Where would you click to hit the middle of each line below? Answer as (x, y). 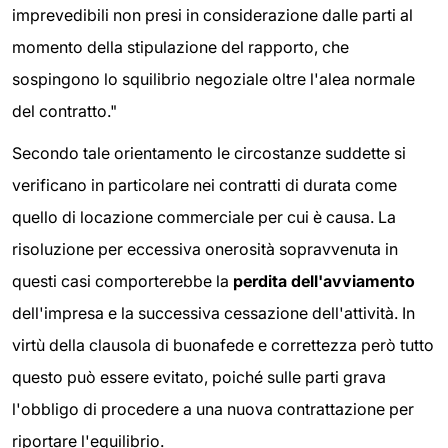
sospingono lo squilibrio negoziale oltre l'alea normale (213, 79)
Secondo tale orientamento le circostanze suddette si (209, 152)
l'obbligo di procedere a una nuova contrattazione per (213, 408)
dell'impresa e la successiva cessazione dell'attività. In (213, 312)
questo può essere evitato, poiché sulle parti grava (199, 376)
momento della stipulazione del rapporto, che (180, 47)
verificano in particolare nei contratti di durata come (204, 184)
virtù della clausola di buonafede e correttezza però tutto (223, 344)
